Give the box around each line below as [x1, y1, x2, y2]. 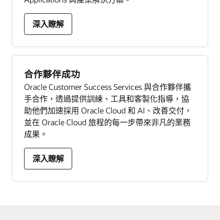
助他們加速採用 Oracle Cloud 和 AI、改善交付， [24, 105, 192, 115]
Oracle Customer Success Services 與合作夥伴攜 [24, 81, 191, 92]
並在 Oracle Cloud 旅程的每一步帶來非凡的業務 [24, 116, 191, 127]
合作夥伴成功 [24, 67, 80, 80]
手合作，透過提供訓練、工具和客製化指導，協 [24, 93, 189, 104]
